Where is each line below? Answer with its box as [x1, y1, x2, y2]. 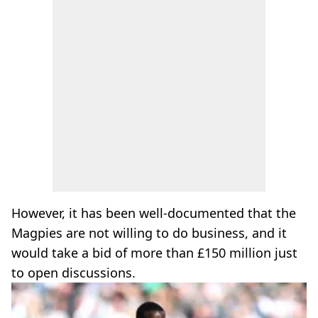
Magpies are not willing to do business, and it [11, 224, 287, 241]
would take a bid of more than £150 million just [11, 244, 297, 261]
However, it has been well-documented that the [11, 204, 296, 221]
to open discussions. [11, 264, 136, 281]
